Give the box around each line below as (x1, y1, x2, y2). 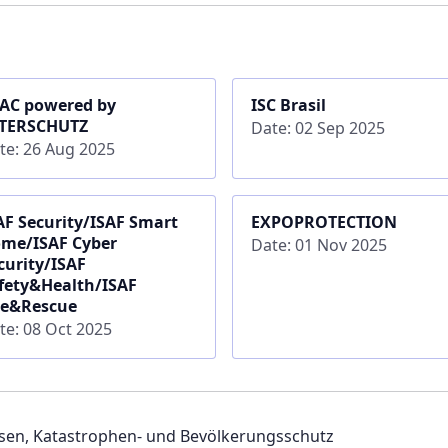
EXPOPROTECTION (250, 210, 397, 233)
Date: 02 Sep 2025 (250, 116, 385, 139)
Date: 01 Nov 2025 (250, 233, 387, 256)
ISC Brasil (250, 93, 326, 116)
